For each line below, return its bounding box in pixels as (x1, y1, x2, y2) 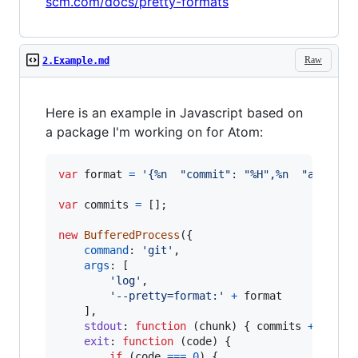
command (84, 244, 129, 257)
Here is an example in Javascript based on (46, 105, 303, 121)
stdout (84, 320, 122, 332)
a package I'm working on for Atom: (46, 124, 263, 140)
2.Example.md (42, 55, 109, 66)
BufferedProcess (84, 229, 180, 241)
